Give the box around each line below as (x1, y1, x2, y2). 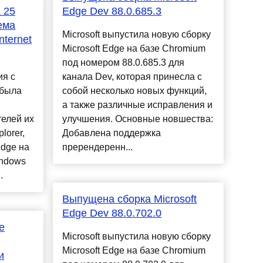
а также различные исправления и (62, 100, 213, 110)
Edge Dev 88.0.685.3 (62, 5, 162, 18)
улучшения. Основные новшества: (62, 114, 214, 124)
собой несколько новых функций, (62, 86, 207, 96)
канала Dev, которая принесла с (62, 72, 203, 82)
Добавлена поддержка (62, 128, 161, 139)
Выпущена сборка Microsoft (62, 193, 197, 205)
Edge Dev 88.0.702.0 (62, 207, 162, 220)
